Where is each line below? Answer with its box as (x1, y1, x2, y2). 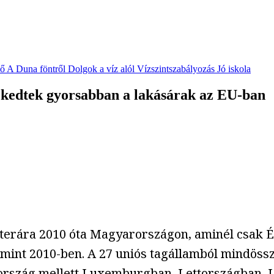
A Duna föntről (7, 64, 65, 75)
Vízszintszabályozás (137, 64, 215, 75)
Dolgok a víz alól (68, 64, 135, 75)
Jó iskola (217, 64, 251, 75)
